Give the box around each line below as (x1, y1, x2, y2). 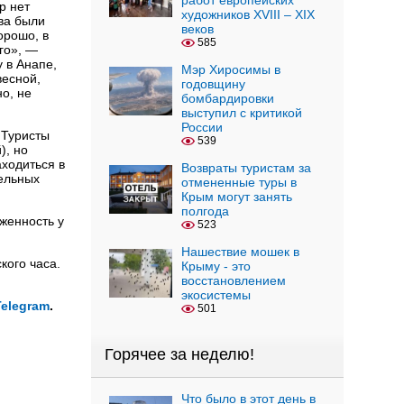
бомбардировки (181, 91, 274, 106)
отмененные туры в (181, 175, 297, 189)
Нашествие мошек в (181, 244, 299, 259)
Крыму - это (181, 259, 251, 273)
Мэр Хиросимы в (181, 62, 280, 77)
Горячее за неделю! (105, 345, 254, 363)
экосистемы (181, 288, 251, 302)
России (181, 120, 223, 134)
